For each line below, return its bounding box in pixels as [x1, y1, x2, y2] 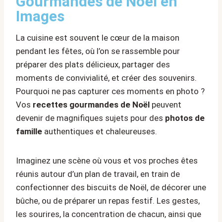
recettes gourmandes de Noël [33, 100, 150, 110]
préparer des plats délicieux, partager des [16, 59, 170, 70]
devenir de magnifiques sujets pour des [16, 113, 165, 123]
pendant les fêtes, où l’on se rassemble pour [16, 46, 180, 56]
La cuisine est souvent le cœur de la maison [16, 33, 179, 43]
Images [16, 7, 64, 25]
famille [16, 126, 42, 137]
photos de [165, 113, 205, 123]
